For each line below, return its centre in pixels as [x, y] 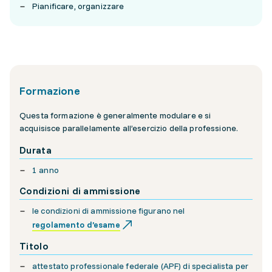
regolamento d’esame [76, 224]
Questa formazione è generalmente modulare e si [115, 115]
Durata [36, 150]
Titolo [34, 246]
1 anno [46, 170]
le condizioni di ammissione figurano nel [109, 211]
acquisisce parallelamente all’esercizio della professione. [129, 128]
